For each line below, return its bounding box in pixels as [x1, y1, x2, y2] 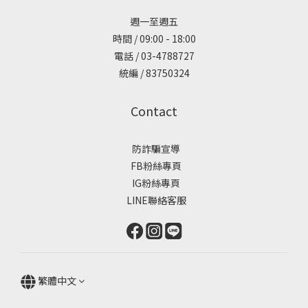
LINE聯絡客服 [122, 192, 186, 207]
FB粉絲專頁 [126, 158, 181, 173]
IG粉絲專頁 [128, 175, 180, 190]
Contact [131, 101, 177, 120]
